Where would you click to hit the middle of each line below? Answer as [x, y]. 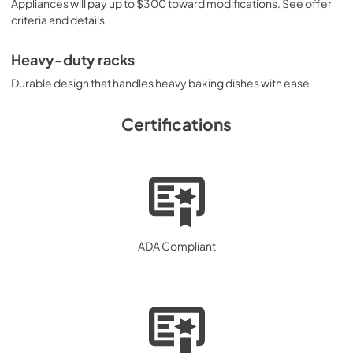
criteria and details [58, 19]
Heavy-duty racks [73, 59]
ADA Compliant [176, 246]
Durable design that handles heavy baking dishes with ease [160, 82]
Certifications [176, 124]
